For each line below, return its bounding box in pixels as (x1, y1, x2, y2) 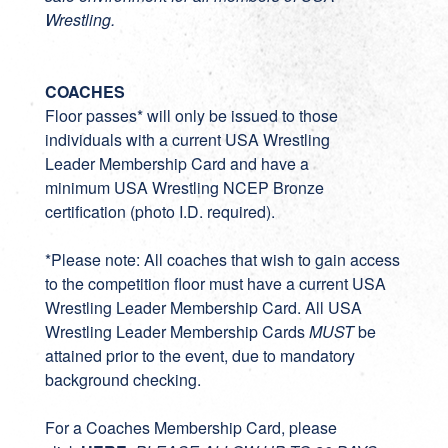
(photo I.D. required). (125, 200, 275, 223)
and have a (225, 152, 309, 175)
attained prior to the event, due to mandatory (44, 344, 355, 367)
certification (44, 200, 126, 223)
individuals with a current (44, 128, 225, 151)
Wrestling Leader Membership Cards (44, 320, 309, 343)
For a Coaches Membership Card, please (44, 416, 337, 439)
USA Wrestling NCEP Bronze (113, 176, 324, 199)
